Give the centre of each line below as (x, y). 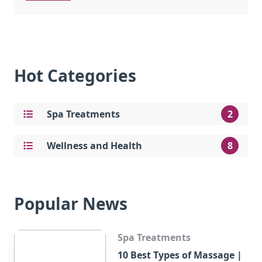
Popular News (71, 204)
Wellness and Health (94, 146)
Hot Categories (75, 75)
